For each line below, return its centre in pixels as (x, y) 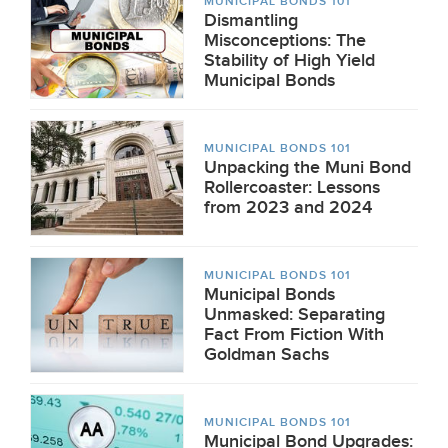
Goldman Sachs (266, 354)
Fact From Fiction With (294, 334)
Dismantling (251, 20)
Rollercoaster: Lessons (292, 187)
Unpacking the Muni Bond (307, 167)
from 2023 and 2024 (288, 207)
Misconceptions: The (285, 40)
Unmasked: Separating (294, 314)
